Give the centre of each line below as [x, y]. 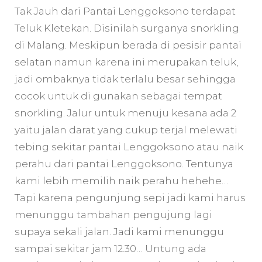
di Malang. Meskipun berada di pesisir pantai [128, 45]
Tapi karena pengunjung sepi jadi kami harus [130, 198]
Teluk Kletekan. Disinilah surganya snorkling [127, 28]
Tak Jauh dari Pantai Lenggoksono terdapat [125, 11]
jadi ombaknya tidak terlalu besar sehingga [125, 79]
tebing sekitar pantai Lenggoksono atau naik [129, 147]
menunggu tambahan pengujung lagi [113, 215]
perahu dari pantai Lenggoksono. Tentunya [124, 164]
